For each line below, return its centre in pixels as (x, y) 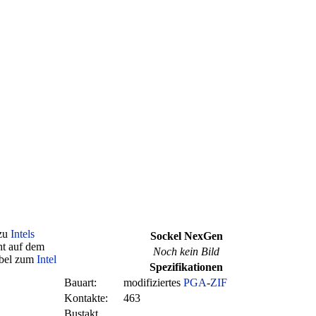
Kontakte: (86, 298)
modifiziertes (153, 282)
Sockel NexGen (186, 236)
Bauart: (80, 282)
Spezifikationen (186, 267)
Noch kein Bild (186, 251)
